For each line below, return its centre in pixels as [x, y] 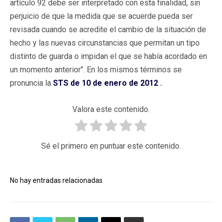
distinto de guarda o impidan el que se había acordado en [109, 56]
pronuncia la [31, 83]
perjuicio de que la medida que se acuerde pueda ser [101, 16]
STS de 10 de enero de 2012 [106, 83]
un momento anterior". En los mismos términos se [96, 69]
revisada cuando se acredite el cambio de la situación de [108, 29]
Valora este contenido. [111, 109]
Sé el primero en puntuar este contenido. [111, 146]
